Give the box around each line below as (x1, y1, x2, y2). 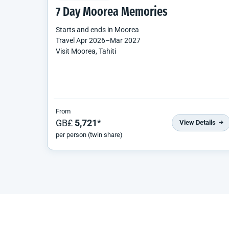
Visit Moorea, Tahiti (56, 47, 116, 55)
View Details (179, 119, 217, 127)
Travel (56, 36, 76, 44)
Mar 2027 (110, 36, 141, 44)
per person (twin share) (56, 130, 123, 139)
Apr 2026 (76, 36, 105, 44)
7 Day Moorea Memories (56, 6, 168, 19)
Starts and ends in (56, 25, 114, 34)
